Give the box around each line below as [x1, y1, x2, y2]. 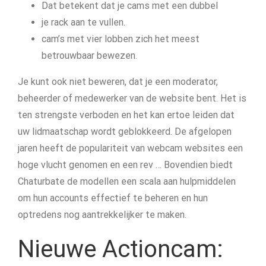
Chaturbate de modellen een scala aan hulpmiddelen [18, 176, 236, 187]
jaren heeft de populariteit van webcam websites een [18, 142, 243, 154]
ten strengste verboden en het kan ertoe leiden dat [18, 109, 235, 121]
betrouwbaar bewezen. [42, 50, 137, 61]
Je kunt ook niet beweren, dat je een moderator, [18, 76, 218, 87]
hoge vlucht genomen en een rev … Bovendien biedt [18, 159, 233, 170]
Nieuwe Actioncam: [18, 235, 223, 263]
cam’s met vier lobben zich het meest [42, 33, 199, 45]
